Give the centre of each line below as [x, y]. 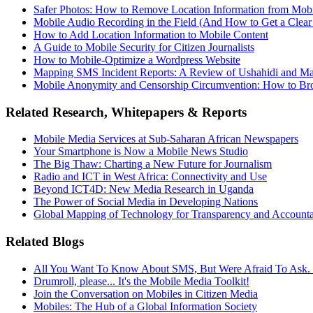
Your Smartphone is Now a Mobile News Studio [141, 152]
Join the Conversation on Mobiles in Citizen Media [146, 293]
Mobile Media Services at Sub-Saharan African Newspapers [166, 139]
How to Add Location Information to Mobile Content [151, 34]
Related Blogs [45, 241]
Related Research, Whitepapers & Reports [126, 112]
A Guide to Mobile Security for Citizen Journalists [144, 47]
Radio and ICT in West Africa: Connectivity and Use [150, 177]
